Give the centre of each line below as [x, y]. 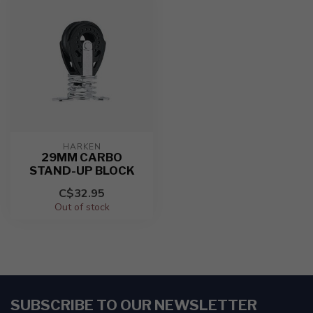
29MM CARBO [82, 157]
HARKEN [82, 147]
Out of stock [82, 207]
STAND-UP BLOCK [82, 170]
